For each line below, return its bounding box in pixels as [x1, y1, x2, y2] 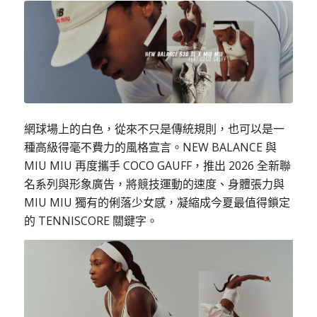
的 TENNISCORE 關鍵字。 [23, 213, 158, 229]
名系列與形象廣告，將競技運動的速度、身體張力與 [23, 176, 284, 192]
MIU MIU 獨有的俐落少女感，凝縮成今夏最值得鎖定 [23, 195, 290, 211]
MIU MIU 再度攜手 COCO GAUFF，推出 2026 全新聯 [23, 158, 291, 174]
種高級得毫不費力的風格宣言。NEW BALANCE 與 [23, 139, 277, 156]
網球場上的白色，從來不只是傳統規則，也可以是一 [23, 121, 284, 137]
